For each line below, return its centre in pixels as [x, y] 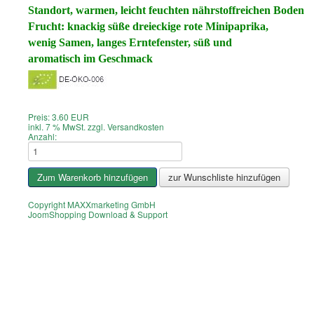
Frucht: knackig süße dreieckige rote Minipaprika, [148, 26]
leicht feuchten [156, 10]
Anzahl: [42, 136]
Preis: [40, 116]
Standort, [52, 10]
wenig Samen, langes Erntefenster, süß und [130, 42]
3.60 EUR [70, 116]
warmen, [98, 10]
